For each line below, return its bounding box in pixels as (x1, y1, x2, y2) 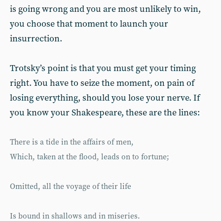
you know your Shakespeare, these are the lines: (10, 107, 200, 118)
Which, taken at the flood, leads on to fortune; (10, 152, 169, 162)
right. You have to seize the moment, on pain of (10, 77, 194, 89)
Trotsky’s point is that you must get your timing (10, 63, 196, 74)
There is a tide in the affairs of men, (10, 138, 134, 147)
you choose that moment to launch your (10, 18, 168, 30)
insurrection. (10, 33, 62, 44)
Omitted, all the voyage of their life (10, 182, 131, 191)
